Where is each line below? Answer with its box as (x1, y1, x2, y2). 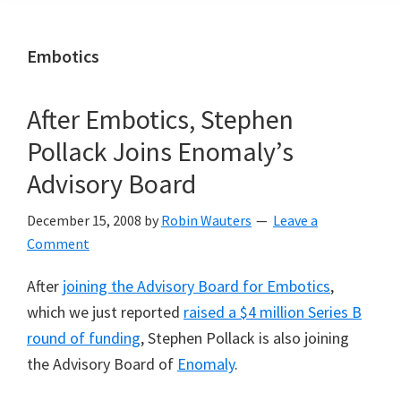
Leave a (273, 211, 318, 229)
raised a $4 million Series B (183, 302, 362, 322)
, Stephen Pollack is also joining (141, 328, 349, 348)
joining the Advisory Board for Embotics (63, 276, 330, 296)
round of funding (27, 328, 141, 348)
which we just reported (27, 302, 183, 322)
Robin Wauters (161, 211, 252, 229)
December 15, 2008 (27, 211, 141, 229)
